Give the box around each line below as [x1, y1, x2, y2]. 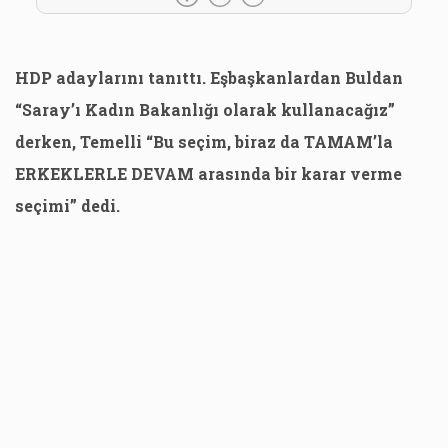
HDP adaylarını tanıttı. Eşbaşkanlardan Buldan [15, 67, 403, 88]
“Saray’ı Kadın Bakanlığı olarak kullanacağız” [15, 99, 395, 120]
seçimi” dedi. [15, 195, 120, 216]
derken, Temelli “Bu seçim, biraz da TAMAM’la [15, 131, 393, 152]
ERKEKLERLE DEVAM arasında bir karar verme [15, 163, 402, 184]
